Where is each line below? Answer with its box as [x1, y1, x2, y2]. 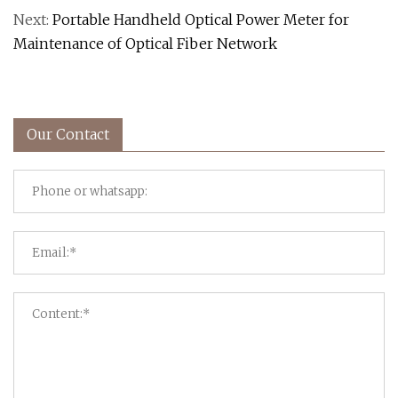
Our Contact [27, 124, 109, 143]
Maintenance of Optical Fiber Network [13, 34, 277, 52]
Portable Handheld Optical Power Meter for [52, 10, 349, 28]
